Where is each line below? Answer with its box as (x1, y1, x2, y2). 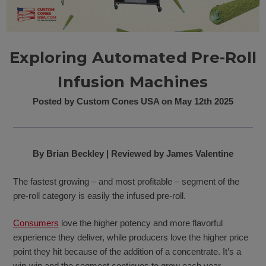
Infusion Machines (58, 72, 208, 91)
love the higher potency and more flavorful (58, 218, 223, 229)
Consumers (12, 218, 59, 229)
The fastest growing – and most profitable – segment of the (12, 176, 239, 186)
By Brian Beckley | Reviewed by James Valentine (33, 148, 233, 159)
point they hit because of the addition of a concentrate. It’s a (12, 246, 241, 257)
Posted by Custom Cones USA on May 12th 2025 (33, 96, 233, 106)
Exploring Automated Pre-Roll (9, 47, 256, 67)
